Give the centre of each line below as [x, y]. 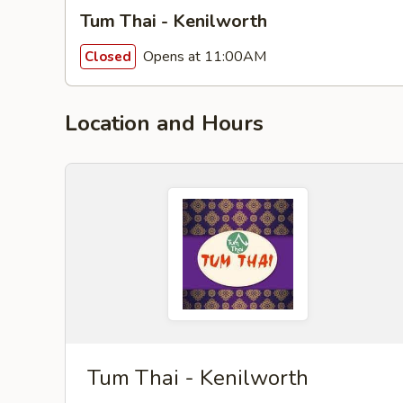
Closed [108, 56]
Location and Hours [164, 123]
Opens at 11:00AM [203, 56]
